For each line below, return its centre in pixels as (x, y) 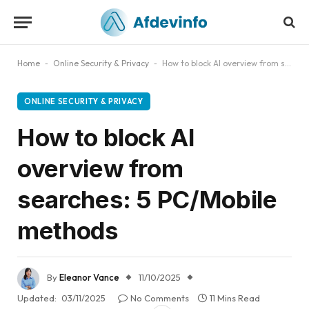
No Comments (160, 298)
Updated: (37, 298)
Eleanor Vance (89, 278)
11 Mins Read (235, 298)
